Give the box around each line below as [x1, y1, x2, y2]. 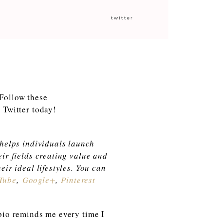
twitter [111, 15, 133, 20]
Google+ [22, 174, 55, 185]
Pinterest [61, 174, 95, 185]
